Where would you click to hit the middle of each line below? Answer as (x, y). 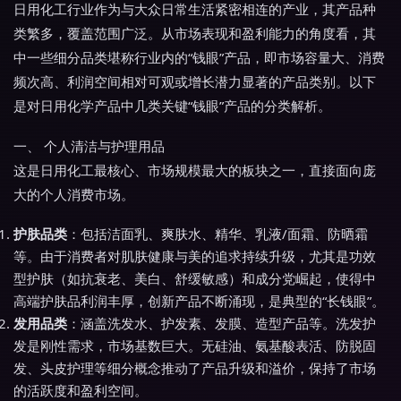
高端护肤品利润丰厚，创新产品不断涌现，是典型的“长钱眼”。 (199, 301)
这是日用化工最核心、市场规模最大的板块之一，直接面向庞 (195, 170)
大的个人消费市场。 (74, 194)
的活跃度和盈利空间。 (81, 390)
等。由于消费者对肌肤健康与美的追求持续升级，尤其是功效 (195, 256)
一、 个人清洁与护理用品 (89, 146)
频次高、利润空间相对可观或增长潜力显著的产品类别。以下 (195, 81)
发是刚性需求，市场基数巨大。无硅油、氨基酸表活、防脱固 (195, 346)
